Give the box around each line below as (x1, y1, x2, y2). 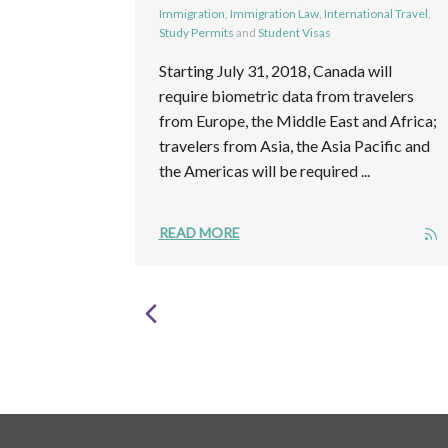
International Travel (323, 5, 428, 21)
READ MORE (158, 223, 240, 241)
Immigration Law (229, 5, 319, 21)
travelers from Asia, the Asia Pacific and (158, 135, 430, 155)
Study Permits (158, 24, 234, 40)
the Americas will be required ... (158, 160, 370, 180)
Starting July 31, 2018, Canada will (158, 60, 392, 80)
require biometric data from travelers (158, 85, 414, 105)
